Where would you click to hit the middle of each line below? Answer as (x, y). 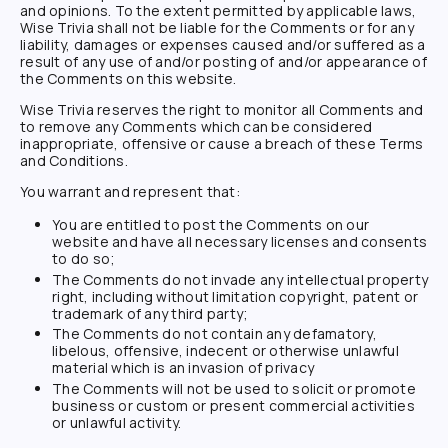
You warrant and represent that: (130, 192)
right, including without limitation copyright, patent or (235, 296)
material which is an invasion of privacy (183, 368)
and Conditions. (74, 161)
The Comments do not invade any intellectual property (240, 279)
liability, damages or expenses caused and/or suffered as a (223, 45)
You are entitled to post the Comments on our (210, 225)
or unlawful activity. (117, 422)
